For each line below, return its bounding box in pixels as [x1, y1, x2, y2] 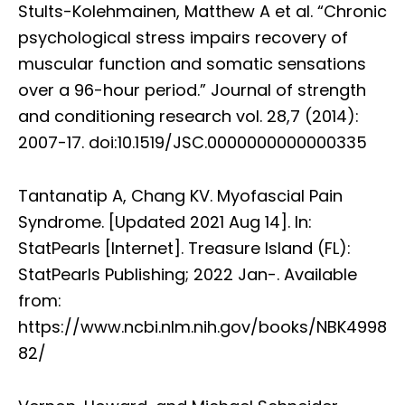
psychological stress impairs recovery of [18, 25, 348, 49]
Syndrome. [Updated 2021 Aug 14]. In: [18, 210, 312, 233]
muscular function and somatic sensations [18, 52, 366, 75]
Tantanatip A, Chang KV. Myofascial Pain [18, 184, 343, 207]
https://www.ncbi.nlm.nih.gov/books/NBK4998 [18, 315, 387, 338]
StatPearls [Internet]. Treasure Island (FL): [18, 236, 351, 259]
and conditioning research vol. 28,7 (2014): [18, 104, 359, 127]
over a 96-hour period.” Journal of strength [18, 78, 366, 101]
